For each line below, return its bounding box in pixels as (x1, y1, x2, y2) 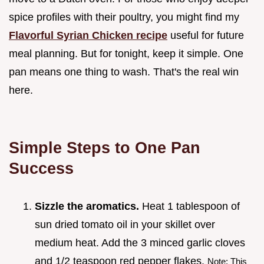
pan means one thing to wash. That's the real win (9, 66, 239, 78)
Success (9, 159, 74, 178)
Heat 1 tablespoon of (139, 200, 240, 213)
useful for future (167, 29, 244, 42)
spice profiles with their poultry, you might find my (9, 11, 239, 24)
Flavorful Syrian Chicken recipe (9, 29, 167, 42)
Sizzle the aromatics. (35, 200, 139, 213)
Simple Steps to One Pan (9, 138, 200, 157)
